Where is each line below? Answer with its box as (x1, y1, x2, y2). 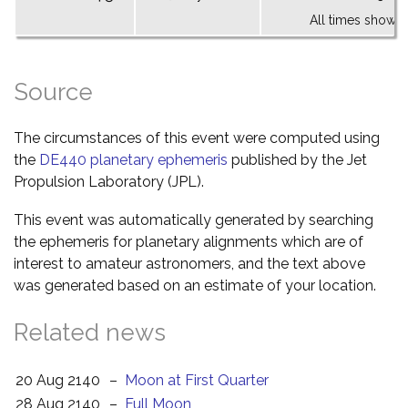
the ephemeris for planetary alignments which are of (14, 232, 363, 250)
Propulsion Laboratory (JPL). (14, 172, 204, 190)
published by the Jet (228, 150, 367, 168)
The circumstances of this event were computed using (14, 128, 380, 147)
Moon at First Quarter (125, 371, 269, 389)
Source (14, 77, 93, 106)
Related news (14, 318, 166, 346)
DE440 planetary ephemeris (39, 150, 228, 168)
